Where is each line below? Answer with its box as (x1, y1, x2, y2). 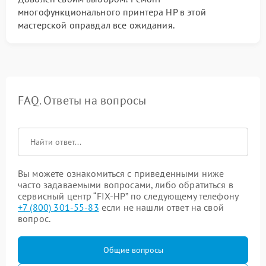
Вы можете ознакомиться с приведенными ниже (18, 167, 224, 179)
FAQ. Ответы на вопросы (18, 93, 147, 108)
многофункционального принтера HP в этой (18, 6, 206, 18)
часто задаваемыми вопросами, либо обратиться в (18, 179, 233, 191)
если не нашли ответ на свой (99, 201, 224, 213)
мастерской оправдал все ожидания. (18, 19, 175, 31)
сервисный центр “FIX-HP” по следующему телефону (18, 190, 239, 202)
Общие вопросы (103, 245, 163, 255)
